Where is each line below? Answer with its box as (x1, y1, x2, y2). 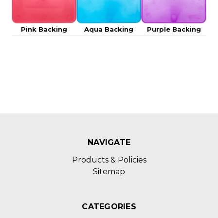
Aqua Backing (84, 25, 133, 34)
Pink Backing (21, 25, 67, 34)
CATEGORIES (82, 202, 136, 212)
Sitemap (93, 167, 125, 177)
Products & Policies (72, 155, 146, 165)
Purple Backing (146, 25, 201, 34)
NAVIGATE (88, 138, 130, 147)
